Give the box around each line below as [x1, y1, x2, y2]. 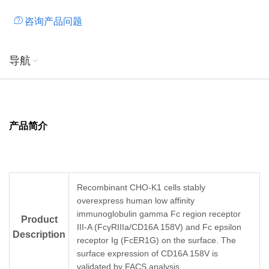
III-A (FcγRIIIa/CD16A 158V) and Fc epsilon [77, 222, 241, 232]
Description [13, 229, 65, 240]
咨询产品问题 [25, 16, 82, 27]
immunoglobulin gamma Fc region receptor [77, 209, 241, 219]
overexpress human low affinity [77, 196, 195, 206]
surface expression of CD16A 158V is [77, 249, 218, 259]
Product [20, 214, 58, 225]
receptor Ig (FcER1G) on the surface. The [77, 235, 236, 246]
